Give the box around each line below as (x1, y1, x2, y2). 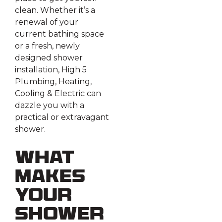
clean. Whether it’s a (15, 5, 95, 15)
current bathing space (15, 29, 104, 39)
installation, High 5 (15, 65, 87, 75)
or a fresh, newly (15, 41, 80, 51)
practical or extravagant (15, 112, 109, 122)
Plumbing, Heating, (15, 77, 92, 87)
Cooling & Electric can (15, 89, 101, 99)
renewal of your (15, 17, 78, 27)
